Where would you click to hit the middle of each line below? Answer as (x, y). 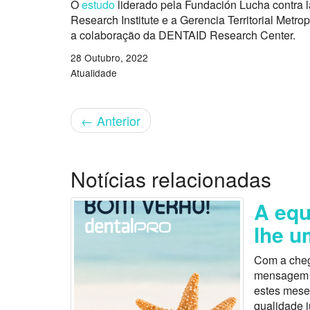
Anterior (117, 121)
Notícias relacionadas (171, 179)
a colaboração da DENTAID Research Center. (183, 35)
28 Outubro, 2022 (109, 58)
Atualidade (94, 73)
